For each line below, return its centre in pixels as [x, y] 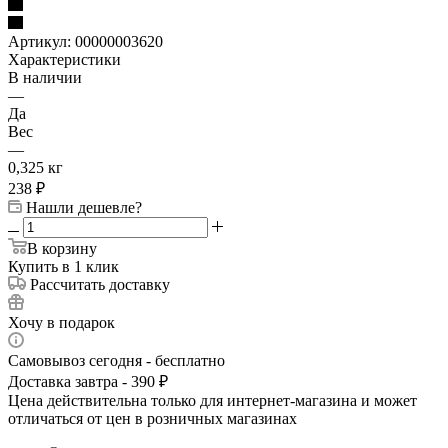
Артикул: [39, 41]
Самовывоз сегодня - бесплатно [116, 360]
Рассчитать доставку [100, 284]
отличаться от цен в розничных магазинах [152, 418]
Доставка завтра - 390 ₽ [88, 381]
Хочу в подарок [61, 322]
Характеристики [64, 59]
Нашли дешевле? [84, 207]
